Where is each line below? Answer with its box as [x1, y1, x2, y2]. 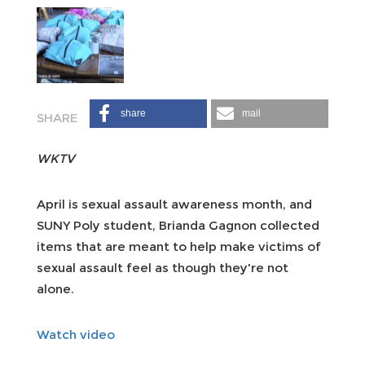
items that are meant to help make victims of [37, 238, 321, 254]
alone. [37, 280, 74, 297]
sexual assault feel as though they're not [37, 259, 288, 275]
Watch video [37, 326, 115, 342]
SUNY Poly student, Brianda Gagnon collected [37, 217, 319, 233]
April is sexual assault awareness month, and [37, 196, 312, 212]
